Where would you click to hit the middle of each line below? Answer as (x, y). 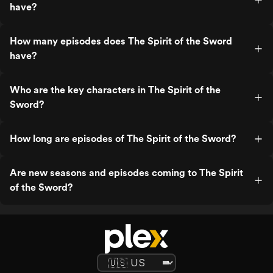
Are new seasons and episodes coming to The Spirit (126, 173)
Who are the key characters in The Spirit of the (115, 90)
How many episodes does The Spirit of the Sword (121, 41)
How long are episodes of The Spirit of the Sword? (123, 139)
